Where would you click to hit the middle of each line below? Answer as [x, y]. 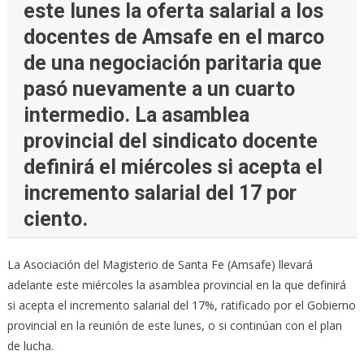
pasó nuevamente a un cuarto [159, 89]
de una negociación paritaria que [172, 63]
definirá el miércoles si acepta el [173, 167]
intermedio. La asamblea [136, 115]
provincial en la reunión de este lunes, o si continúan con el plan [174, 326]
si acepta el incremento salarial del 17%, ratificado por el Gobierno [181, 305]
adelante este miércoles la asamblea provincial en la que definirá [176, 285]
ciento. [55, 219]
